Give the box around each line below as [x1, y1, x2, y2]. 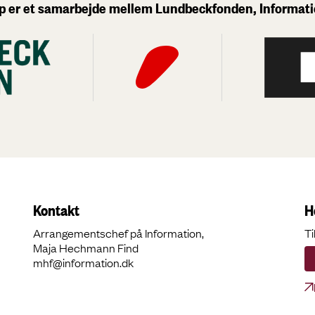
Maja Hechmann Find [32, 240, 139, 255]
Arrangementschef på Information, [32, 225, 206, 240]
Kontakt [32, 200, 79, 220]
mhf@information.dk [32, 255, 134, 270]
